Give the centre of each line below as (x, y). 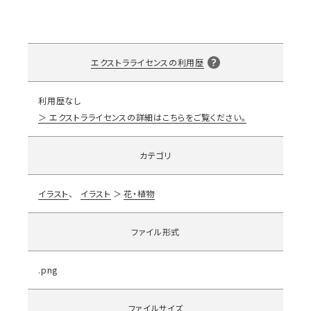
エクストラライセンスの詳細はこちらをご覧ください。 (148, 117)
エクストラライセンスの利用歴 (148, 62)
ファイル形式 (155, 232)
